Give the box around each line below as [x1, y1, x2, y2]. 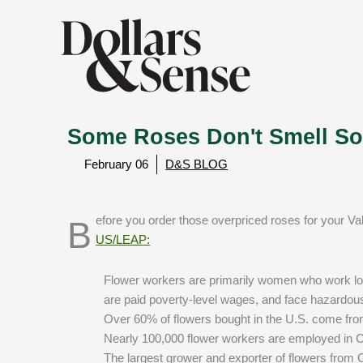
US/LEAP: [96, 232, 151, 246]
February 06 [84, 156, 149, 171]
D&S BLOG [165, 156, 228, 171]
